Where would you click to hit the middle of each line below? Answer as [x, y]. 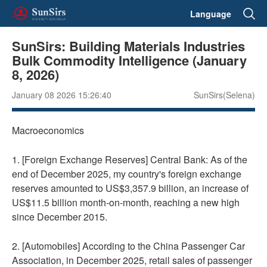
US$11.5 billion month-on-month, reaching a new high [126, 202]
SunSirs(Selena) [224, 95]
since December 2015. [60, 217]
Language [211, 13]
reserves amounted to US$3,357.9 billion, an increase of [130, 188]
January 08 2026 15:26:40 [62, 95]
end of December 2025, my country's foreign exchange [127, 174]
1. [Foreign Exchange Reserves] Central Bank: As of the [130, 159]
